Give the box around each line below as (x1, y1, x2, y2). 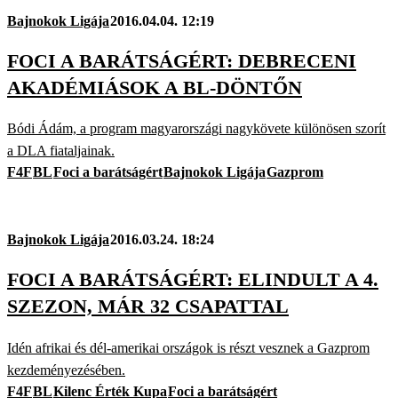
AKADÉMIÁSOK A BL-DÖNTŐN (7, 76, 302, 99)
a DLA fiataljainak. (7, 143, 115, 159)
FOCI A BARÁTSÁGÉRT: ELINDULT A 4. (7, 268, 378, 291)
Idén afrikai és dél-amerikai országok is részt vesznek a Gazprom (7, 339, 370, 355)
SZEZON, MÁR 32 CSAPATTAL (7, 295, 289, 318)
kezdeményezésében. (7, 362, 125, 378)
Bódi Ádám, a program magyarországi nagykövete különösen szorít (7, 121, 386, 137)
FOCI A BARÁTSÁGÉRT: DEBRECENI (7, 49, 356, 72)
